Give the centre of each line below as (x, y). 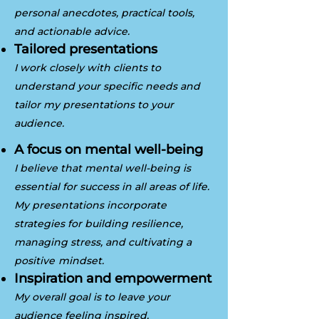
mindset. (81, 261)
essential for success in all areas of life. (112, 187)
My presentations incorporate (90, 205)
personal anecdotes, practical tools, (104, 13)
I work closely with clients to (88, 68)
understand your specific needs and (107, 86)
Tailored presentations (86, 49)
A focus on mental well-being (109, 150)
